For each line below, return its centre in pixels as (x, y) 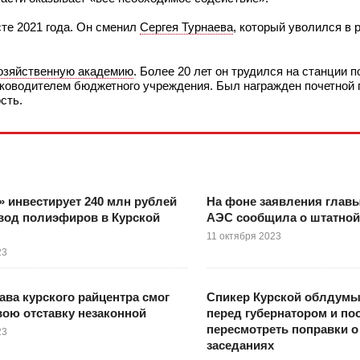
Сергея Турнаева (186, 27)
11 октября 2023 (243, 236)
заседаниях (240, 345)
